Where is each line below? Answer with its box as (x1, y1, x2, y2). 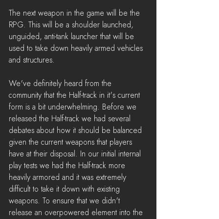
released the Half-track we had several (9, 114, 133, 123)
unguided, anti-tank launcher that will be (9, 32, 136, 41)
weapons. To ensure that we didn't (9, 197, 122, 205)
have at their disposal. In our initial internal (9, 150, 143, 158)
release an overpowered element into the (9, 208, 145, 217)
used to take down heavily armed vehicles (9, 44, 145, 52)
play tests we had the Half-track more (9, 161, 128, 170)
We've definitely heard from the (9, 79, 114, 88)
